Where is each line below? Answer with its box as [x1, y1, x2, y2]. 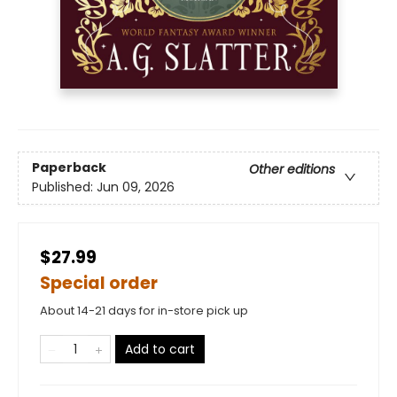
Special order [40, 270, 158, 295]
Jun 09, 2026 [97, 178, 175, 197]
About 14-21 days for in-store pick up [40, 301, 248, 319]
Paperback [32, 159, 106, 177]
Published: [32, 178, 97, 197]
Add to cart [125, 339, 195, 358]
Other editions [249, 160, 335, 179]
